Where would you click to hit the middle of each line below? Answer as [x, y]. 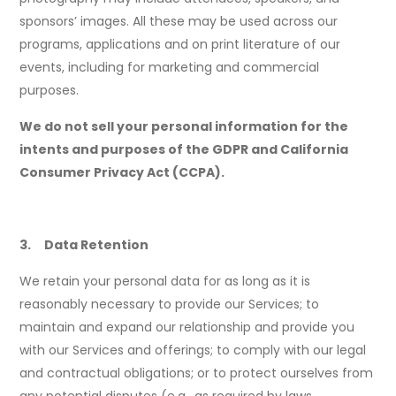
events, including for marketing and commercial [170, 68]
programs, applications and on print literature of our [180, 45]
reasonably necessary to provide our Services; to [170, 305]
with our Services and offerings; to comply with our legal [193, 350]
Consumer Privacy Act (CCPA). [122, 173]
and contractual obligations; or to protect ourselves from [197, 373]
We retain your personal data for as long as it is [165, 282]
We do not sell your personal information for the [184, 127]
